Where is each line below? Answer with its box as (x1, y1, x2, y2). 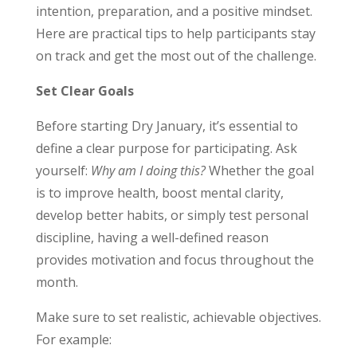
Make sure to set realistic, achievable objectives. (35, 308, 321, 327)
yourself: (35, 162, 91, 180)
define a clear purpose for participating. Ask (35, 139, 297, 158)
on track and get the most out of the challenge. (35, 47, 316, 65)
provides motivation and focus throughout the (35, 251, 314, 269)
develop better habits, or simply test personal (35, 206, 308, 225)
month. (35, 273, 78, 292)
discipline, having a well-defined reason (35, 229, 269, 247)
